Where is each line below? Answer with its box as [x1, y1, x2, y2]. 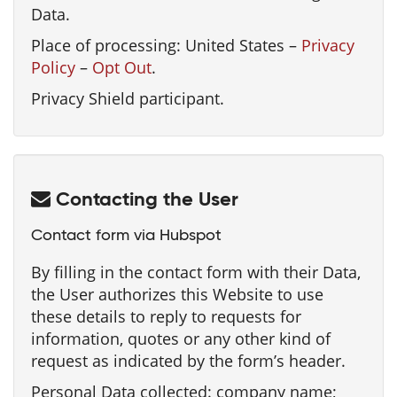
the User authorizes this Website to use [31, 284, 323, 305]
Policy [31, 57, 75, 78]
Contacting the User [51, 191, 238, 210]
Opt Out [92, 57, 152, 78]
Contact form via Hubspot [31, 228, 222, 244]
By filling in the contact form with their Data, [31, 261, 361, 283]
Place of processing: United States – [31, 35, 301, 56]
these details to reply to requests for [31, 306, 301, 327]
